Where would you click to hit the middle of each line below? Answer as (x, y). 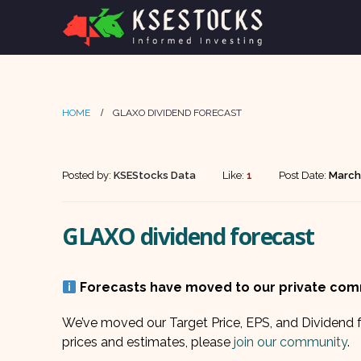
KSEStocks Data (155, 175)
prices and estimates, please (148, 342)
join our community (290, 342)
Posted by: (88, 175)
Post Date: (304, 175)
